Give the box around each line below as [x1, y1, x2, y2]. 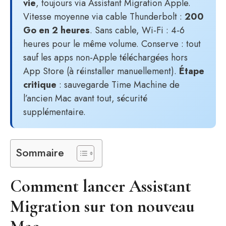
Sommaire [16, 145, 64, 160]
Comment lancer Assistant [10, 176, 191, 197]
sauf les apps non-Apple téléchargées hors [23, 51, 188, 64]
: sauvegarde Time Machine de [56, 78, 180, 91]
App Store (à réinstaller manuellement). [23, 65, 179, 78]
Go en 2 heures [23, 24, 90, 37]
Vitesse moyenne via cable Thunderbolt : [23, 10, 185, 23]
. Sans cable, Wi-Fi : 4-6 [90, 24, 185, 37]
